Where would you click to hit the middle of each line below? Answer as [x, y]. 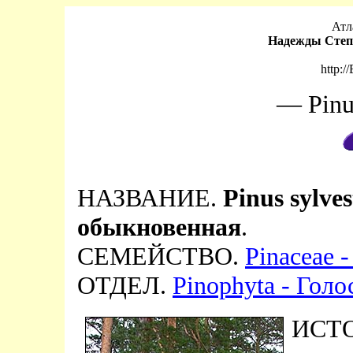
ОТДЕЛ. [125, 285]
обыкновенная [159, 227]
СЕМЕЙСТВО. [161, 256]
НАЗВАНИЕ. [150, 198]
